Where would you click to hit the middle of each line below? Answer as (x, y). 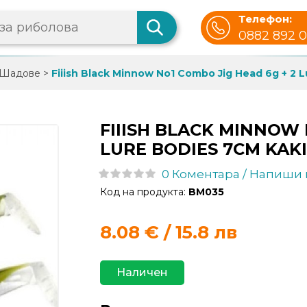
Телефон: (266, 19)
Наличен (142, 272)
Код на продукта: (144, 192)
